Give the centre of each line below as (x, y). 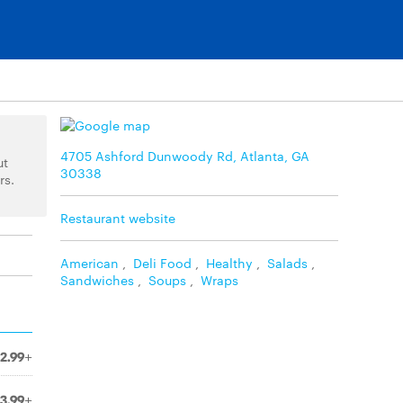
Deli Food (162, 262)
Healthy (229, 262)
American (90, 262)
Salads (287, 262)
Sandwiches (97, 279)
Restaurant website (118, 217)
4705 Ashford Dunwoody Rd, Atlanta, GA (185, 155)
